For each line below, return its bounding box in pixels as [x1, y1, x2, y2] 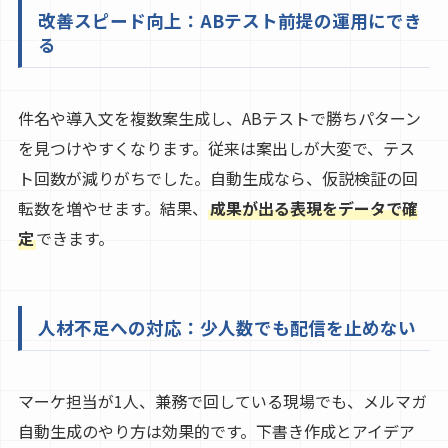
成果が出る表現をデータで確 [209, 195, 418, 220]
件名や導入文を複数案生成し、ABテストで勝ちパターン [17, 105, 421, 130]
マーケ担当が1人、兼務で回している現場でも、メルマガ [17, 388, 427, 413]
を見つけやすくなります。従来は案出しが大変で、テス [17, 135, 415, 160]
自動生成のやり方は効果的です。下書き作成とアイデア [17, 418, 415, 443]
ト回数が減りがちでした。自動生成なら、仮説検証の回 [17, 165, 418, 190]
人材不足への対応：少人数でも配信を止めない [37, 314, 416, 340]
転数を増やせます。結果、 [17, 195, 208, 220]
